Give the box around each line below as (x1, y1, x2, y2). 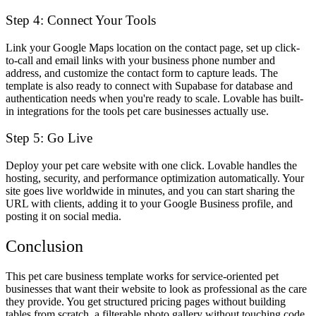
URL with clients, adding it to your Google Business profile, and (6, 197, 293, 209)
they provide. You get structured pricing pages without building (6, 295, 286, 308)
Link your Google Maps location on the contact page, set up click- (6, 41, 300, 54)
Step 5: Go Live (6, 130, 92, 146)
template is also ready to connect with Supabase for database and (6, 79, 293, 92)
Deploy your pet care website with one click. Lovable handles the (6, 159, 297, 171)
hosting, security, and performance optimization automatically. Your (6, 172, 304, 184)
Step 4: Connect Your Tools (6, 12, 156, 28)
